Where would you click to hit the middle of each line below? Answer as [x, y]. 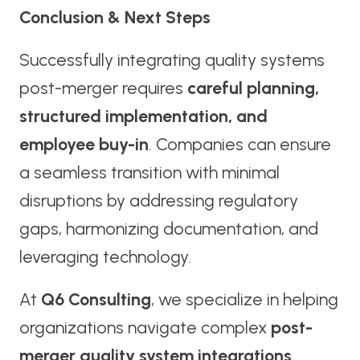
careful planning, [253, 88]
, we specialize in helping [244, 300]
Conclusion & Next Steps [115, 18]
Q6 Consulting [96, 300]
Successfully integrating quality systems [172, 60]
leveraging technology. [105, 257]
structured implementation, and [143, 117]
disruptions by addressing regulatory [158, 201]
